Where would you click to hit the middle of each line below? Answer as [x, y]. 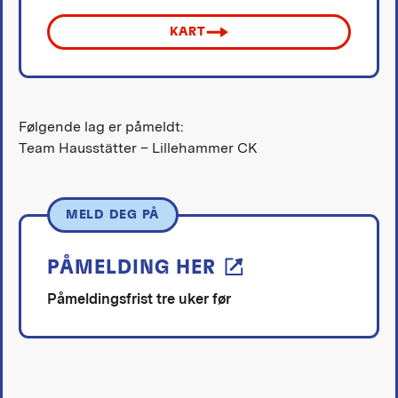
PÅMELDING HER [131, 268]
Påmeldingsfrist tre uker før [139, 299]
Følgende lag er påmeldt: [101, 127]
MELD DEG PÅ [112, 215]
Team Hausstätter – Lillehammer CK [138, 148]
